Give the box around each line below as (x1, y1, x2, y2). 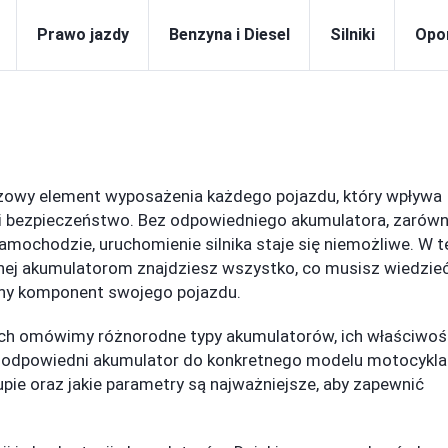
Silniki (330, 25, 375, 44)
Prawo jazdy (37, 25, 129, 44)
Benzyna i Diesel (169, 25, 290, 44)
